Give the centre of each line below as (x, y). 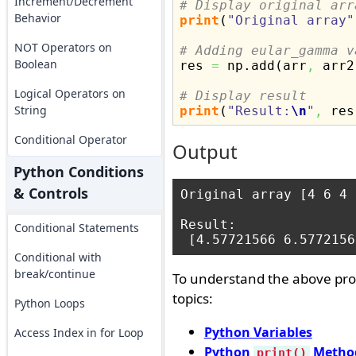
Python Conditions (78, 172)
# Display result (243, 96)
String (30, 110)
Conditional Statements (76, 228)
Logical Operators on (70, 93)
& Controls (50, 193)
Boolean (35, 64)
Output (205, 152)
